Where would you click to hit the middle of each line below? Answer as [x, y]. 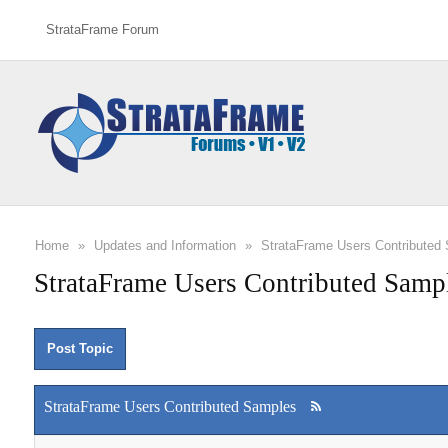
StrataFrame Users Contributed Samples [169, 407]
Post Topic [79, 348]
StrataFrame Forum [102, 29]
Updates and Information [164, 245]
